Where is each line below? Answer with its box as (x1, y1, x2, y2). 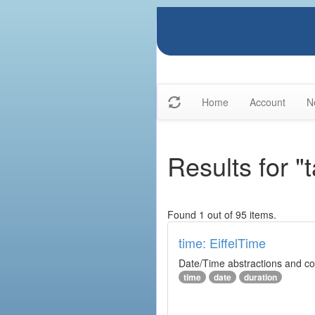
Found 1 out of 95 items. (167, 207, 276, 221)
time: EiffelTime (179, 233, 266, 252)
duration (244, 271, 277, 283)
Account (250, 95, 285, 109)
